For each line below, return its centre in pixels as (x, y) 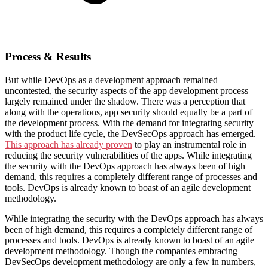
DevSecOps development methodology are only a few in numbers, (130, 261)
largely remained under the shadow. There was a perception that (125, 101)
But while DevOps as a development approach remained (111, 80)
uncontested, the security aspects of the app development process (127, 90)
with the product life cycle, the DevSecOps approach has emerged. (130, 133)
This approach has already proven (68, 144)
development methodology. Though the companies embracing (121, 251)
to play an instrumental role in (189, 144)
